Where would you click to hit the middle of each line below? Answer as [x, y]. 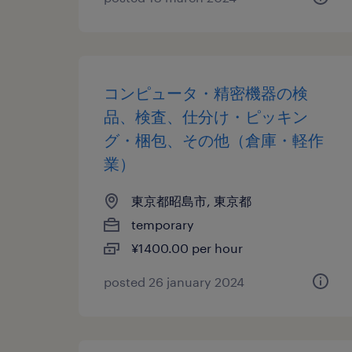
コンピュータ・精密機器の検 [206, 93]
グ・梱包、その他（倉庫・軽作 [214, 140]
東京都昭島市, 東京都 [191, 201]
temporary [163, 224]
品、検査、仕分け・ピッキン [206, 116]
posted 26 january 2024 [174, 282]
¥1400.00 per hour [187, 248]
